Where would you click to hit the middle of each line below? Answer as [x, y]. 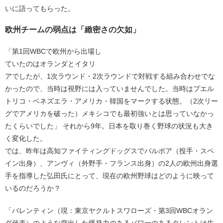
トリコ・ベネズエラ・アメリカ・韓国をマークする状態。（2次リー [111, 101]
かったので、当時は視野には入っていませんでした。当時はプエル [110, 88]
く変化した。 [26, 138]
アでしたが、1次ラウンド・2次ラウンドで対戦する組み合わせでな [110, 76]
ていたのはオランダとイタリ [50, 63]
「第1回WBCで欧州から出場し [53, 51]
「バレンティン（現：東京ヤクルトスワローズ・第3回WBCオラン [109, 210]
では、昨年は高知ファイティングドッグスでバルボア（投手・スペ [110, 151]
